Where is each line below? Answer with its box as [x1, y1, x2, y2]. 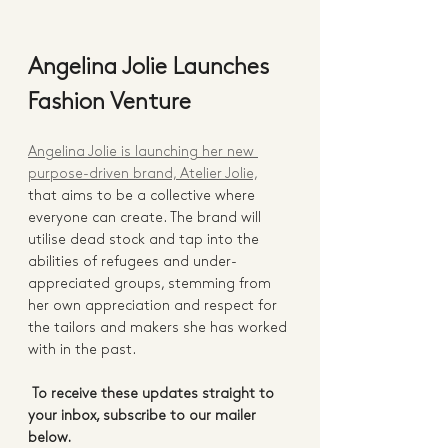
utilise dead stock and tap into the [28, 233, 263, 246]
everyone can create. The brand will [28, 211, 265, 224]
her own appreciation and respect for [28, 299, 281, 312]
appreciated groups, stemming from [28, 277, 275, 290]
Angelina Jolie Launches [28, 57, 275, 78]
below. [28, 431, 71, 444]
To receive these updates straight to [32, 387, 278, 400]
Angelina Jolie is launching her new [28, 145, 258, 158]
